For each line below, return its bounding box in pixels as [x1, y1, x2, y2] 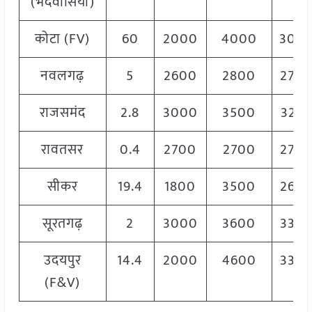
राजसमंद [39, 101, 86, 125]
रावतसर [41, 138, 84, 162]
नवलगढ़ [40, 64, 85, 88]
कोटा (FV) [35, 27, 91, 52]
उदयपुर [43, 249, 81, 273]
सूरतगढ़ [42, 212, 83, 236]
